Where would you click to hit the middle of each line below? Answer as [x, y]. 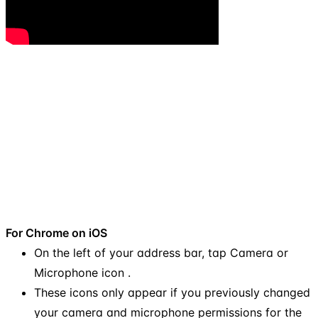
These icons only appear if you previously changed [172, 292]
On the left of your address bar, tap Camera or [161, 252]
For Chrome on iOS [56, 232]
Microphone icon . [82, 272]
